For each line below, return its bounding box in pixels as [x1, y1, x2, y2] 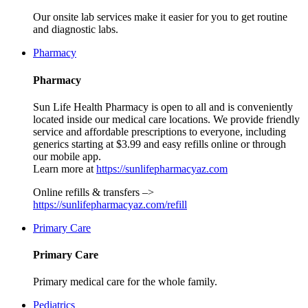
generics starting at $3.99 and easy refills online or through [33, 137, 286, 150]
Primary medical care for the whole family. [33, 276, 217, 288]
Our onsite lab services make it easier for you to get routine [33, 11, 287, 23]
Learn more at [33, 162, 96, 175]
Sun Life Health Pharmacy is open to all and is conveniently [33, 100, 293, 113]
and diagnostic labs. [33, 23, 118, 36]
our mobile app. [33, 150, 101, 162]
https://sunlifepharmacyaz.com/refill [33, 198, 187, 210]
